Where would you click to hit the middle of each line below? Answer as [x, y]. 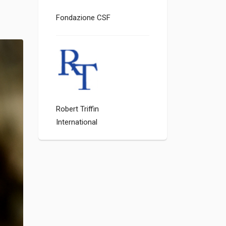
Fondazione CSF [83, 18]
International [77, 122]
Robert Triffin [77, 109]
